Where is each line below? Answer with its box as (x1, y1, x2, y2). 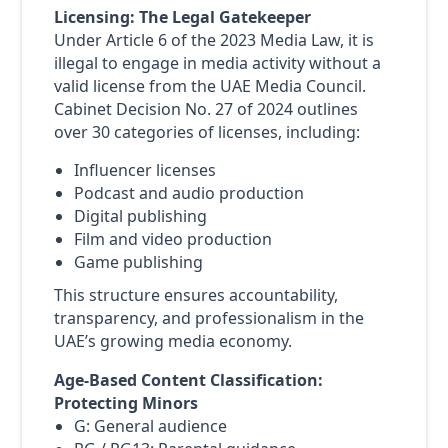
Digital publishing (73, 205, 207, 228)
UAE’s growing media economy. (53, 330, 292, 353)
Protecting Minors (53, 392, 198, 415)
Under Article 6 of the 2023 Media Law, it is (53, 28, 374, 51)
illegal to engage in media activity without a (53, 51, 381, 74)
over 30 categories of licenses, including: (53, 120, 360, 143)
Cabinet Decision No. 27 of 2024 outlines (53, 97, 358, 120)
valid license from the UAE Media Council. (53, 74, 366, 97)
